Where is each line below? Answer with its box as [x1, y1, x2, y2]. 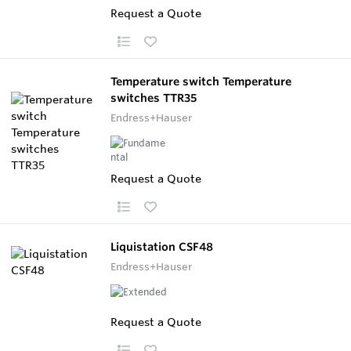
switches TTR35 [110, 90, 197, 105]
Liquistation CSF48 [110, 239, 213, 254]
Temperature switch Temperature [110, 74, 291, 89]
